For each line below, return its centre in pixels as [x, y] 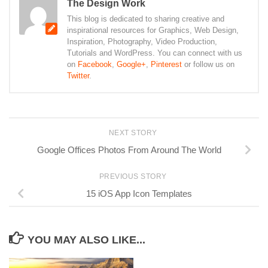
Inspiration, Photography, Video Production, [142, 42]
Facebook [95, 64]
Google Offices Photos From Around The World [129, 150]
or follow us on [208, 64]
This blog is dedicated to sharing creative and [146, 19]
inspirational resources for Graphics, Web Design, [153, 30]
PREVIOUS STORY [134, 176]
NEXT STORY [134, 133]
